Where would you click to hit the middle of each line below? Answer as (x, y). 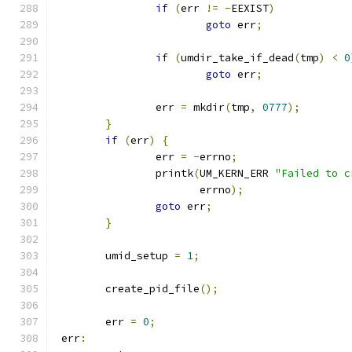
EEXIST (250, 8)
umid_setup (140, 256)
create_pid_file (152, 289)
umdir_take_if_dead (237, 58)
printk (174, 173)
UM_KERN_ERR (237, 173)
